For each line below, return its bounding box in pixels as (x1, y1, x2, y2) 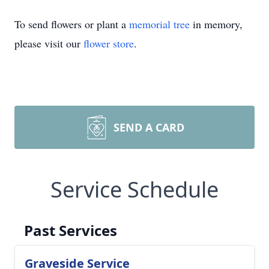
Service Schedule (50, 175, 219, 204)
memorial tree (129, 17, 190, 31)
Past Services (24, 220, 117, 240)
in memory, (190, 17, 243, 31)
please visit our (14, 36, 83, 50)
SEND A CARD (113, 120, 184, 134)
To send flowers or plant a (14, 17, 129, 31)
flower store (83, 36, 134, 50)
